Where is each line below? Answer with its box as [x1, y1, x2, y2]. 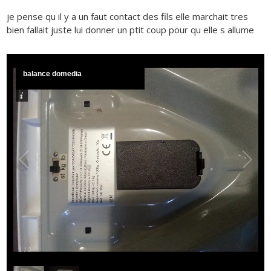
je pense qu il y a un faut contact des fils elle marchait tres [7, 10, 249, 22]
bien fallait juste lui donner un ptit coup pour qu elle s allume [7, 23, 255, 36]
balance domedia [23, 70, 82, 79]
